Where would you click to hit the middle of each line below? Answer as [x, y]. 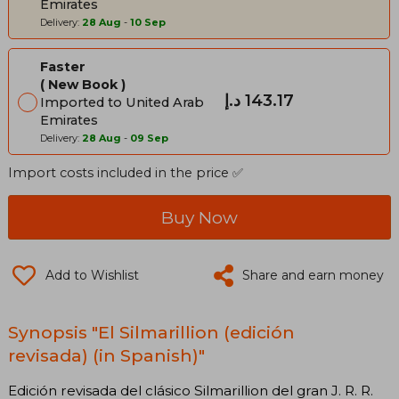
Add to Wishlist [92, 275]
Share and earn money [313, 275]
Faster [63, 66]
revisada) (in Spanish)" [106, 355]
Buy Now [199, 217]
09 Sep [149, 138]
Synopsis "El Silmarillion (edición [151, 332]
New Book [83, 84]
